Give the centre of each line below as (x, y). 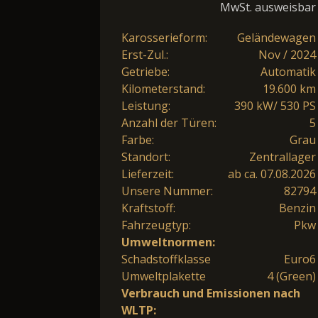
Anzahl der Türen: (169, 122)
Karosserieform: (164, 37)
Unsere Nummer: (167, 191)
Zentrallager (283, 157)
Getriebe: (146, 71)
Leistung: (146, 105)
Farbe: (138, 139)
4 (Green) (291, 276)
